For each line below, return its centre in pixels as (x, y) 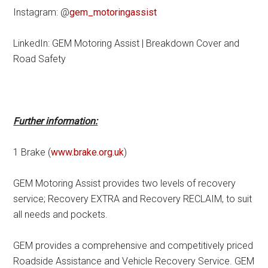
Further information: (56, 121)
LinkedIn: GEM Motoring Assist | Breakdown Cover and (127, 43)
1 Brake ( (32, 152)
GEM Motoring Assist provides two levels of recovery (125, 183)
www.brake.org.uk (88, 152)
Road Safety (40, 59)
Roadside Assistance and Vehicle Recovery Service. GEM (134, 261)
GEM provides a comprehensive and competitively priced (133, 246)
